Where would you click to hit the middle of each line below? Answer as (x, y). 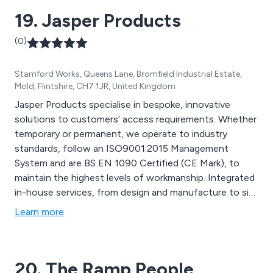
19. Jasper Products (98, 21)
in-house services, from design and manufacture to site (136, 193)
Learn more (39, 212)
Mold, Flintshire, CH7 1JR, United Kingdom (95, 87)
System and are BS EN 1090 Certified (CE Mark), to (127, 163)
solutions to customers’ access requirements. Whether (136, 119)
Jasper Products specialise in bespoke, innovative (122, 105)
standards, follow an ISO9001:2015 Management (122, 149)
